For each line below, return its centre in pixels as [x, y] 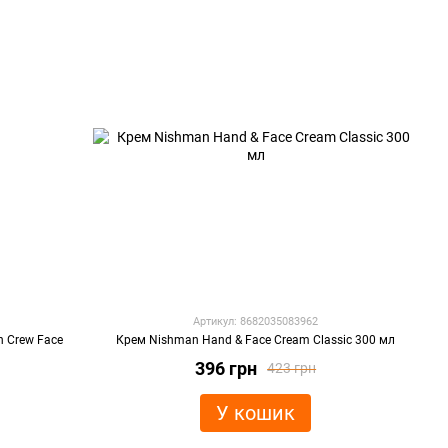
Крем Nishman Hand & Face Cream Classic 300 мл [256, 340]
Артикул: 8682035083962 [256, 321]
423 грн [292, 368]
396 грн [226, 368]
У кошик [256, 413]
